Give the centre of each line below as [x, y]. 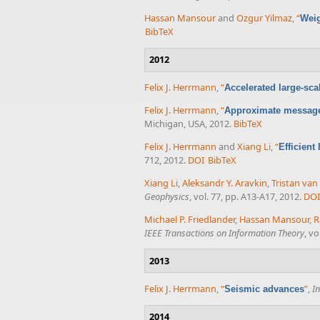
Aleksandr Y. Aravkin [225, 182]
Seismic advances [264, 289]
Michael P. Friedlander [190, 219]
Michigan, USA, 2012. [188, 124]
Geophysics [167, 196]
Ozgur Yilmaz [264, 18]
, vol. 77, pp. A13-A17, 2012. [245, 196]
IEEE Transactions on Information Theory [224, 232]
